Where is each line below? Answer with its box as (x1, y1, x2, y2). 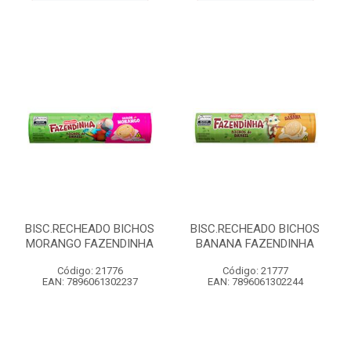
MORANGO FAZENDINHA (26, 237, 154, 251)
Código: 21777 (222, 265, 288, 277)
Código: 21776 (56, 265, 123, 277)
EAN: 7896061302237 (42, 276, 138, 288)
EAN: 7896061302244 (207, 276, 303, 288)
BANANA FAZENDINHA (196, 237, 314, 251)
